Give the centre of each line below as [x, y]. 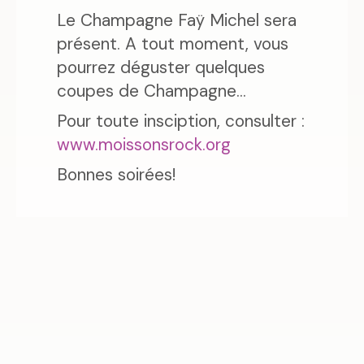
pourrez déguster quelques [161, 67]
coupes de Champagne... [152, 91]
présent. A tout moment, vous [173, 44]
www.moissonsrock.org [144, 145]
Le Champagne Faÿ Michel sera [177, 20]
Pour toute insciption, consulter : [181, 121]
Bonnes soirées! [116, 175]
